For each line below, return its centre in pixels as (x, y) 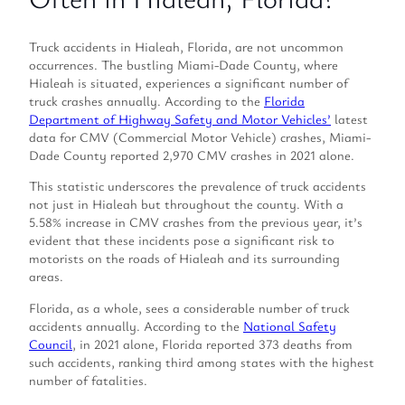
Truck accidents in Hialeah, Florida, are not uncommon (186, 46)
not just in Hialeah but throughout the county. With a (186, 204)
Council (51, 344)
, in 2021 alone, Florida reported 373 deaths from (212, 344)
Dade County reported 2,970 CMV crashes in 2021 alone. (192, 155)
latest (349, 118)
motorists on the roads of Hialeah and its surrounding (184, 259)
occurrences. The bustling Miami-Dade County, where (184, 64)
